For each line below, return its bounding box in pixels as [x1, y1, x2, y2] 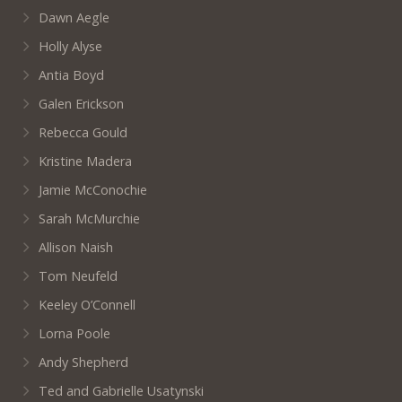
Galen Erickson [39, 94, 125, 112]
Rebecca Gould [39, 123, 128, 141]
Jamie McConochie [39, 180, 148, 198]
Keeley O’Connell [39, 295, 136, 313]
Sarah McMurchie [39, 209, 141, 227]
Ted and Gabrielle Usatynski [39, 381, 205, 399]
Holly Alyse [39, 37, 103, 55]
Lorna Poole [39, 324, 111, 342]
